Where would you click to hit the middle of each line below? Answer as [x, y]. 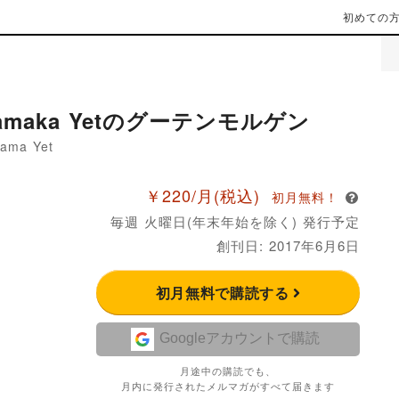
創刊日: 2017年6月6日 [288, 245]
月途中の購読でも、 [228, 370]
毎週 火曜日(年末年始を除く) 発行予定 [235, 221]
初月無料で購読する [224, 292]
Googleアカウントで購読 [239, 338]
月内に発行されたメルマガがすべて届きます [228, 385]
